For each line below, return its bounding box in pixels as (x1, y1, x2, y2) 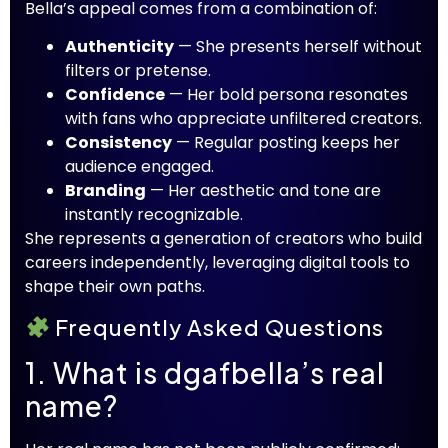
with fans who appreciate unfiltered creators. (65, 107, 422, 131)
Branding (65, 179, 146, 203)
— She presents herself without (174, 35, 422, 59)
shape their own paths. (25, 275, 205, 299)
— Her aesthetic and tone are (146, 179, 381, 203)
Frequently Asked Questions (50, 312, 385, 341)
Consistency (65, 131, 172, 155)
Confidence (65, 83, 165, 107)
